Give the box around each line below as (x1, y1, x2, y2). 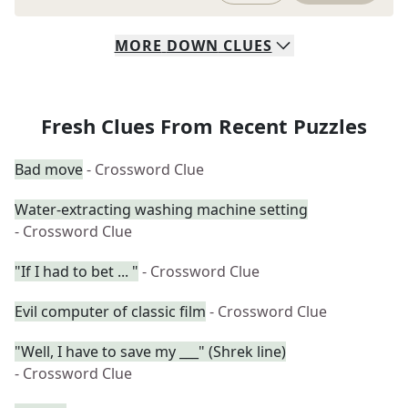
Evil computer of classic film (15, 301, 206, 321)
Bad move (15, 159, 83, 179)
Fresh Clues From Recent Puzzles (41, 112, 367, 139)
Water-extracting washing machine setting (15, 199, 308, 219)
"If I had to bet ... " (15, 261, 138, 281)
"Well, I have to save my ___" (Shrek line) (15, 342, 286, 362)
